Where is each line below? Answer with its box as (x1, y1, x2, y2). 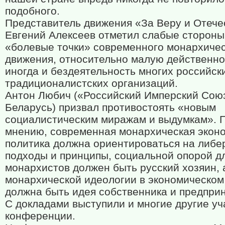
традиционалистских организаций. (5, 77, 178, 89)
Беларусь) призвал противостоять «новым (5, 101, 216, 114)
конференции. (5, 210, 75, 222)
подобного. (5, 5, 60, 17)
